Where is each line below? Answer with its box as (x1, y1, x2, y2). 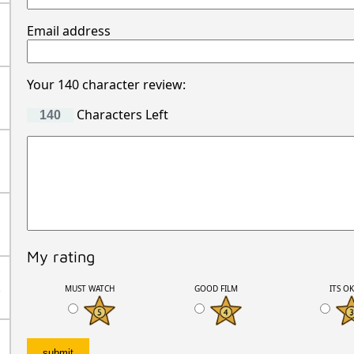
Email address (26, 21, 111, 40)
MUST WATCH (64, 282, 115, 294)
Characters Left (73, 105, 168, 123)
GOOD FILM (194, 282, 238, 294)
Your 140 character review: (26, 75, 186, 93)
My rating (26, 247, 95, 265)
